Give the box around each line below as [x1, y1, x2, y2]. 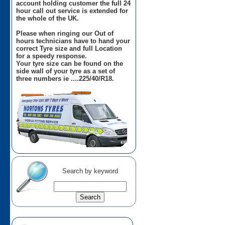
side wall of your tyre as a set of [16, 67, 116, 75]
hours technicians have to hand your [16, 37, 131, 45]
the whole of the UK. [16, 15, 79, 22]
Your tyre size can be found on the [16, 60, 124, 67]
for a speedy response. [16, 52, 87, 60]
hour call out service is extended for [16, 7, 129, 15]
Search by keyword [62, 167, 118, 175]
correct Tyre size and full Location [16, 45, 123, 52]
